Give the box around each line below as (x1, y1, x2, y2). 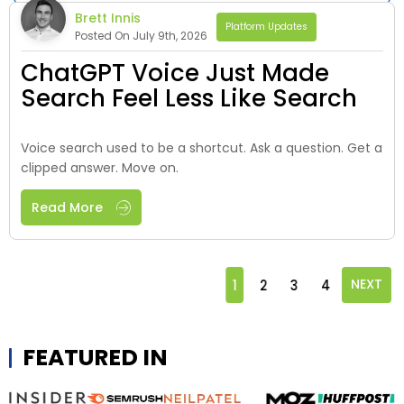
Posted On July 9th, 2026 (75, 27, 207, 43)
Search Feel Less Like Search (21, 81, 357, 115)
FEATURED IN (23, 341, 168, 373)
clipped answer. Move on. (21, 158, 179, 177)
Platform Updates (225, 19, 308, 33)
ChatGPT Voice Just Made (21, 56, 329, 89)
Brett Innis (75, 8, 141, 27)
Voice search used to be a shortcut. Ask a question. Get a (21, 138, 382, 157)
